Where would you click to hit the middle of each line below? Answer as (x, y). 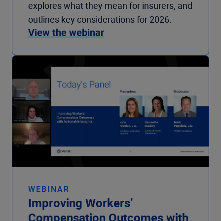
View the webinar (66, 33)
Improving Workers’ (81, 203)
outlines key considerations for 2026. (101, 19)
